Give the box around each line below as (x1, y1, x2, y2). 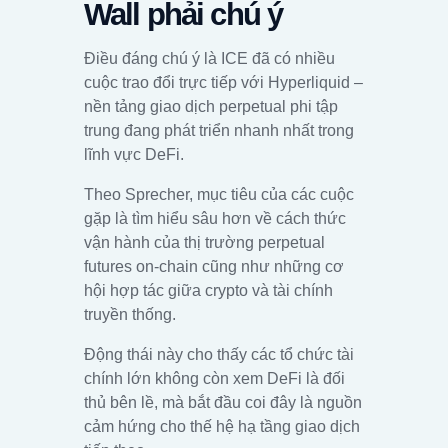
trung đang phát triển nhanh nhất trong (84, 121, 354, 139)
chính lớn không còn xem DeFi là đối (84, 369, 345, 387)
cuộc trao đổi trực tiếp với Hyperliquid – (84, 73, 363, 91)
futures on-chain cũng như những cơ (84, 257, 344, 275)
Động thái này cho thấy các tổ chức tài (84, 345, 354, 363)
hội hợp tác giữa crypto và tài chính (84, 281, 333, 299)
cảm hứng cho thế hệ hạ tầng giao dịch (84, 417, 360, 435)
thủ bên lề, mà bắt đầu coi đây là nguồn (84, 393, 362, 411)
